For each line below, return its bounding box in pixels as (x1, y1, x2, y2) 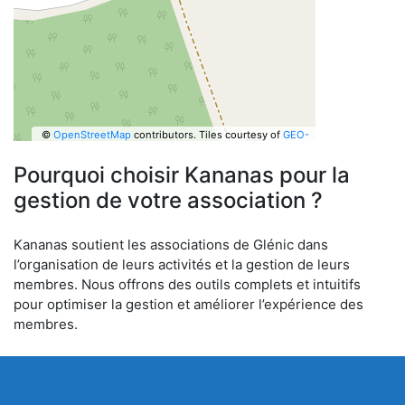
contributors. (130, 127, 196, 141)
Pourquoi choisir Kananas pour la (14, 162, 350, 188)
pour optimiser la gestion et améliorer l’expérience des (14, 296, 363, 313)
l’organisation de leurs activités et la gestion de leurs (14, 256, 350, 273)
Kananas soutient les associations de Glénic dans (14, 236, 328, 253)
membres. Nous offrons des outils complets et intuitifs (14, 276, 361, 293)
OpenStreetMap (52, 127, 131, 141)
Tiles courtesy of (198, 127, 283, 141)
